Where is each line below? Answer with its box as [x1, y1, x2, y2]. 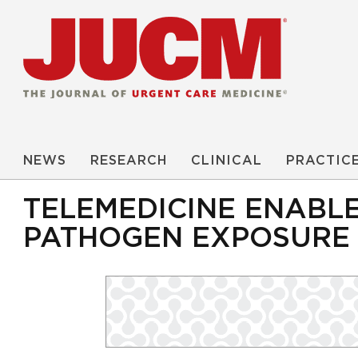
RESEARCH [90, 154, 167, 167]
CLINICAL [191, 154, 262, 167]
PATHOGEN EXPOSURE [23, 225, 350, 253]
